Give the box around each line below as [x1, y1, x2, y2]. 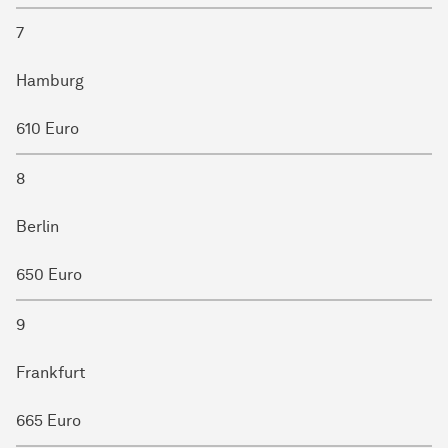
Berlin [16, 216, 59, 236]
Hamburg [16, 70, 84, 90]
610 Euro [16, 118, 79, 138]
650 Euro [16, 264, 82, 284]
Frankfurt [16, 362, 86, 382]
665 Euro [16, 410, 81, 430]
